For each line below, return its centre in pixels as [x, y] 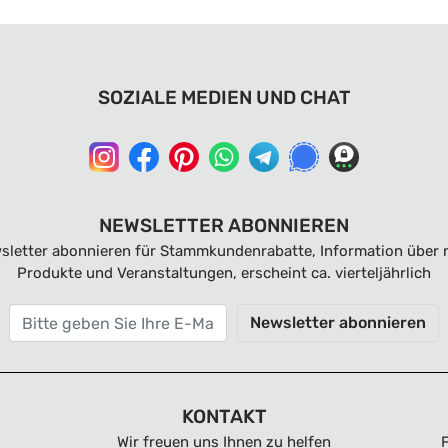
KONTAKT [224, 416]
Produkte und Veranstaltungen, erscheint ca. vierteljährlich [224, 273]
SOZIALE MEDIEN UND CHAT [224, 97]
